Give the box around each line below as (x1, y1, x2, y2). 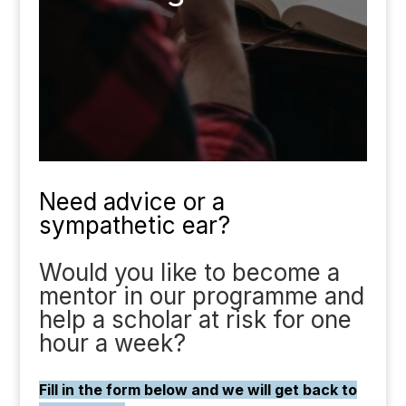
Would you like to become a (38, 258, 340, 286)
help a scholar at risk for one (38, 305, 352, 333)
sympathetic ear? (38, 211, 230, 239)
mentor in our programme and (38, 282, 364, 310)
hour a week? (38, 329, 186, 357)
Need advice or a (38, 188, 225, 216)
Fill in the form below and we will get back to (38, 381, 357, 399)
